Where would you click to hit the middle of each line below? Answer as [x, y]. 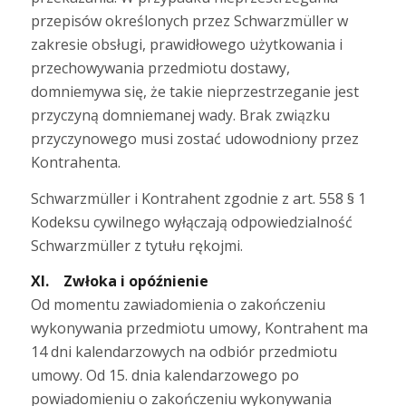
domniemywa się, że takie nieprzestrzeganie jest [194, 92]
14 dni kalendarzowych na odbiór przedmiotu [184, 352]
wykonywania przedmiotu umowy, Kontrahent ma [199, 329]
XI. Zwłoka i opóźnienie [119, 281]
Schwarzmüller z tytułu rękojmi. [136, 245]
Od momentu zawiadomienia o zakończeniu [178, 305]
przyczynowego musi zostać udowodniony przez [194, 139]
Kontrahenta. [75, 163]
